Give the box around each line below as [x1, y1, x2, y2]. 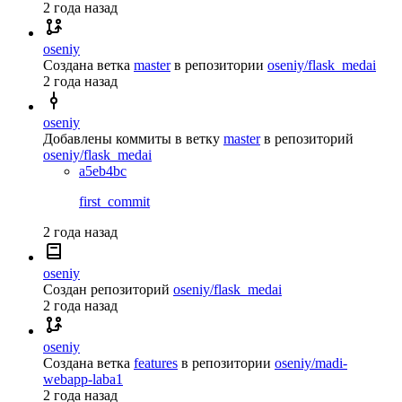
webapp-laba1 [43, 371, 123, 387]
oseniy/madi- [275, 354, 347, 371]
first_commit [79, 193, 150, 209]
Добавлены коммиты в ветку [43, 130, 220, 146]
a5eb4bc [79, 162, 127, 179]
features [134, 354, 178, 371]
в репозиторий [264, 130, 354, 146]
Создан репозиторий [43, 281, 170, 297]
